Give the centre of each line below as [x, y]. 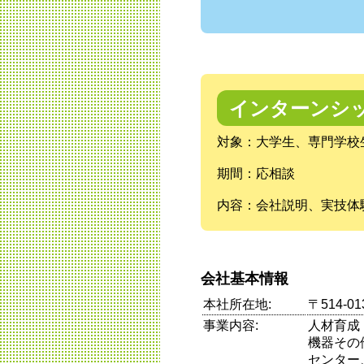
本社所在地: [237, 305]
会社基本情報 [245, 279]
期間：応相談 [256, 174]
